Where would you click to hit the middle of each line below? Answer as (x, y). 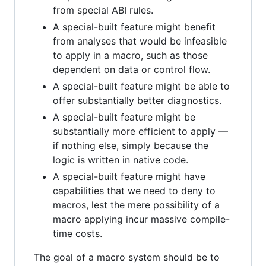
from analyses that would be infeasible (140, 41)
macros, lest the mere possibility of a (136, 205)
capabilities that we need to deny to (134, 190)
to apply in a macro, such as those (130, 55)
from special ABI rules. (103, 10)
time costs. (77, 233)
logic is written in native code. (121, 159)
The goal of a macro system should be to (127, 257)
